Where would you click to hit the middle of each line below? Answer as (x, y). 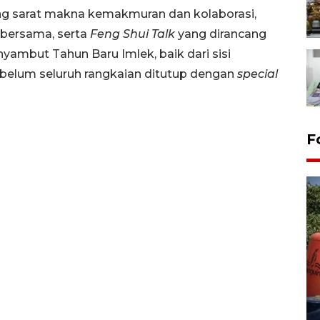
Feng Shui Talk (132, 34)
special (257, 74)
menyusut (106, 306)
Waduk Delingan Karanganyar (177, 290)
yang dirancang (221, 34)
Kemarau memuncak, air (158, 273)
